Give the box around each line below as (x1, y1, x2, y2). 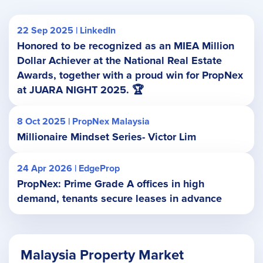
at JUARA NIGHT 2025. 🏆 (17, 83, 144, 96)
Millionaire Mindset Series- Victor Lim (17, 130, 196, 143)
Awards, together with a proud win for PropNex (17, 69, 243, 82)
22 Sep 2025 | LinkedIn (17, 25, 116, 36)
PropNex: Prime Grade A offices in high (17, 177, 204, 190)
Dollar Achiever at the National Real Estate (17, 54, 222, 67)
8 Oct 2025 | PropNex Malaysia (17, 116, 150, 127)
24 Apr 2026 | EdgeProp (17, 163, 120, 174)
